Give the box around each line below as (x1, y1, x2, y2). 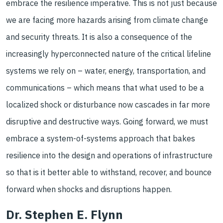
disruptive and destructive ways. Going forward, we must (6, 116, 208, 126)
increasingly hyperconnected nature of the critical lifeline (6, 49, 211, 59)
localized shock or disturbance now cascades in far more (6, 100, 210, 110)
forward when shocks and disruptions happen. (6, 184, 172, 194)
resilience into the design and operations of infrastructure (6, 150, 213, 160)
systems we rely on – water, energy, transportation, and (6, 66, 206, 76)
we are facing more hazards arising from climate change (6, 15, 208, 25)
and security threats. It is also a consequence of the (6, 32, 192, 42)
